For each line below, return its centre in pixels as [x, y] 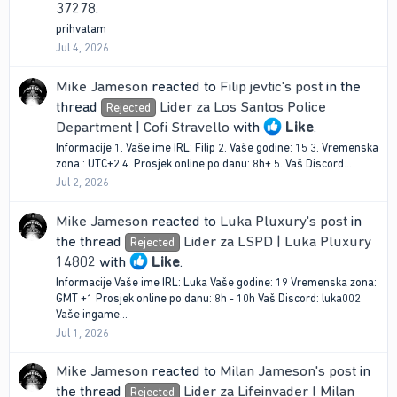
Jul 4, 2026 [82, 48]
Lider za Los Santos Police [242, 106]
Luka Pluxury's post [284, 220]
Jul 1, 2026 [82, 333]
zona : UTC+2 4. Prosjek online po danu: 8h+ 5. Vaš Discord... [204, 163]
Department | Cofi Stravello [143, 126]
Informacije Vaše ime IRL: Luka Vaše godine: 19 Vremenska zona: [216, 282]
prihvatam [81, 29]
